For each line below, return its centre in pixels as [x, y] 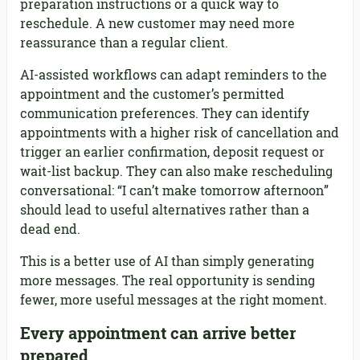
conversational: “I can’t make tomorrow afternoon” [174, 190]
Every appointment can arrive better [158, 333]
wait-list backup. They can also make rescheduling [176, 171]
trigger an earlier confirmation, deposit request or [172, 152]
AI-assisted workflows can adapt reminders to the [174, 75]
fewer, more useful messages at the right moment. [174, 300]
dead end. [50, 229]
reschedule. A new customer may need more [157, 23]
